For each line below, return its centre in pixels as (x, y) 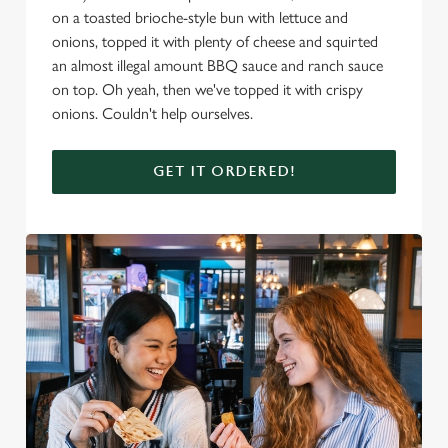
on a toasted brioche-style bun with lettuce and (200, 17)
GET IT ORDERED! (224, 171)
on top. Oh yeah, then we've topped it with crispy (207, 89)
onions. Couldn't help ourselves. (152, 113)
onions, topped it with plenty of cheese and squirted (215, 41)
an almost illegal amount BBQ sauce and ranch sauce (217, 65)
